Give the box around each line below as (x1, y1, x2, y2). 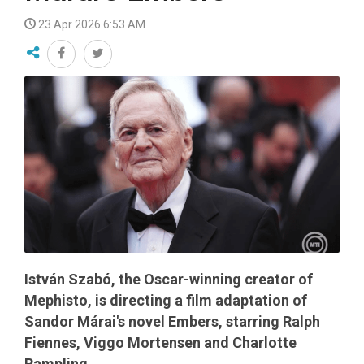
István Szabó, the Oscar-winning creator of (24, 271, 313, 288)
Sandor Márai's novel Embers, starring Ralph (24, 313, 320, 331)
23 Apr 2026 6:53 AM (38, 18, 145, 31)
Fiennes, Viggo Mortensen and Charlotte (24, 334, 297, 352)
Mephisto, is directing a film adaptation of (24, 292, 307, 310)
